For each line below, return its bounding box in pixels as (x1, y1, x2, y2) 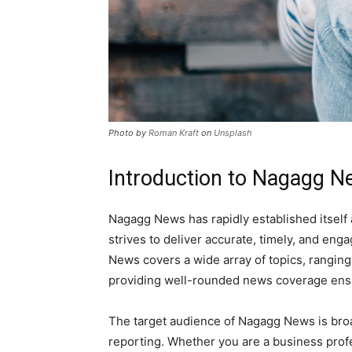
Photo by (108, 127, 148, 139)
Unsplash (214, 127, 252, 139)
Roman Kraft (148, 127, 199, 139)
